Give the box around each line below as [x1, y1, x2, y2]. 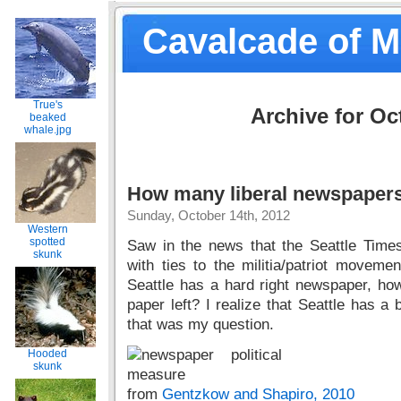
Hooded [28, 347, 67, 360]
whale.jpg [23, 124, 72, 136]
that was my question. [127, 316, 274, 333]
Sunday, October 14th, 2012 [127, 208, 290, 223]
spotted [30, 235, 65, 248]
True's [32, 98, 63, 111]
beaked [29, 111, 66, 124]
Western [27, 223, 68, 235]
